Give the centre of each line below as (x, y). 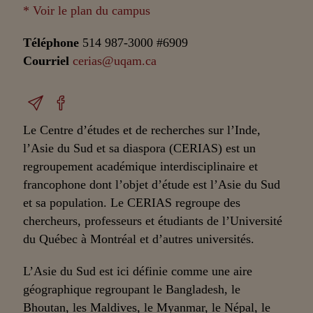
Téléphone (53, 42)
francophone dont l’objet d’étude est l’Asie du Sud (152, 185)
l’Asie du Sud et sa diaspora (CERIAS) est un (140, 148)
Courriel (46, 60)
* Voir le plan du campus (87, 10)
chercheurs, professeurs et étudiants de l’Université (153, 221)
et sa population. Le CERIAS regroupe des (132, 203)
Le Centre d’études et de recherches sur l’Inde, (142, 130)
